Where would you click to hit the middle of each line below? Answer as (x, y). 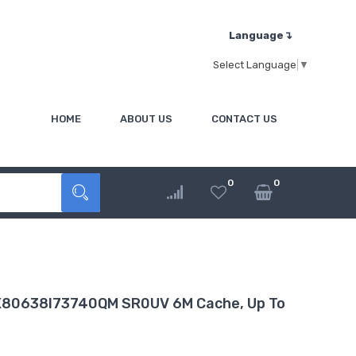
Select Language (255, 64)
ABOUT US (146, 119)
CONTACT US (244, 119)
